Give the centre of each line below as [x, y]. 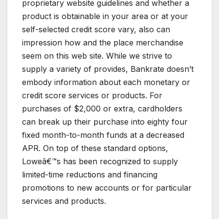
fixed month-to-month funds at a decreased [103, 135]
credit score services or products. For [92, 96]
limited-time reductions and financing [90, 175]
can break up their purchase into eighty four [105, 122]
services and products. [64, 201]
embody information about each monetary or [106, 82]
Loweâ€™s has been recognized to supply [100, 162]
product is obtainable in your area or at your [105, 16]
